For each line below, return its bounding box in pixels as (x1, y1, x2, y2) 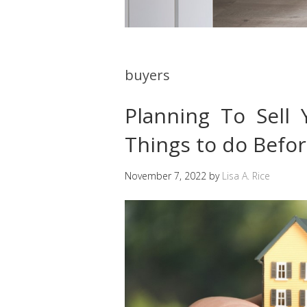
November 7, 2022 (125, 169, 206, 182)
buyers (125, 65, 170, 84)
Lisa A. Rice (222, 169, 270, 182)
